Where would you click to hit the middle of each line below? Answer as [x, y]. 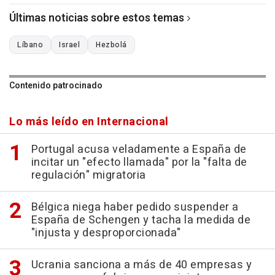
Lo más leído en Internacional [89, 122]
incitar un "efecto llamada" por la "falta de [139, 163]
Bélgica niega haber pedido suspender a [135, 207]
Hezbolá [111, 45]
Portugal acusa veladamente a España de [139, 150]
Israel [69, 45]
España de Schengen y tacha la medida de [141, 220]
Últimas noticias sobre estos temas [97, 18]
